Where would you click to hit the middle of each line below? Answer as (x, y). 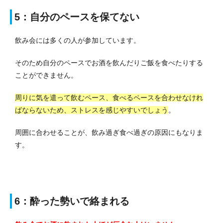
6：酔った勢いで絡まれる (72, 201)
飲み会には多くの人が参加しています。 (78, 40)
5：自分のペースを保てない (77, 17)
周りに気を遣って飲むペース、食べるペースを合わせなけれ (109, 97)
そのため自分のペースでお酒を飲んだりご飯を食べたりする (109, 62)
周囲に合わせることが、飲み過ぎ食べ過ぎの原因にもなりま (109, 132)
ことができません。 (46, 75)
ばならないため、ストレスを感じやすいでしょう (92, 110)
